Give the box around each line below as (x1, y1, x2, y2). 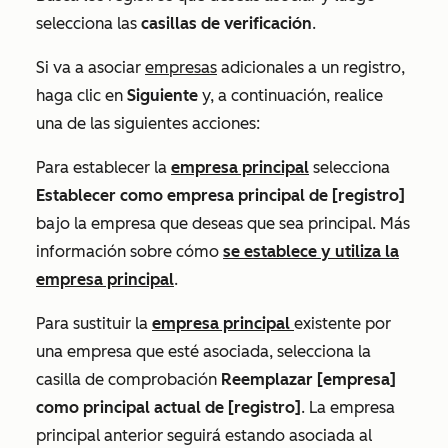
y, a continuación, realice (198, 86, 383, 106)
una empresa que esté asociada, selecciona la (36, 342, 371, 362)
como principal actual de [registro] (36, 398, 301, 418)
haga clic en (36, 86, 127, 106)
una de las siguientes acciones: (36, 114, 260, 134)
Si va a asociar (36, 58, 145, 78)
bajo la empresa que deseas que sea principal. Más (36, 214, 410, 234)
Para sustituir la (36, 314, 152, 334)
